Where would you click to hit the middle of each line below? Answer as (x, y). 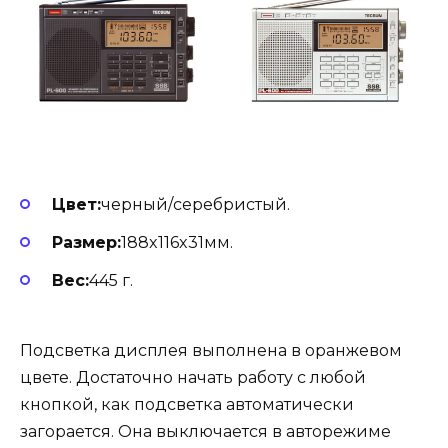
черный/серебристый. (197, 204)
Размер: (86, 242)
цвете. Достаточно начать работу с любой (193, 378)
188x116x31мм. (177, 242)
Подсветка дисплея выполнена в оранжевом (211, 351)
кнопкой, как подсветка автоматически (187, 405)
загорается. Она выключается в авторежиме (205, 432)
